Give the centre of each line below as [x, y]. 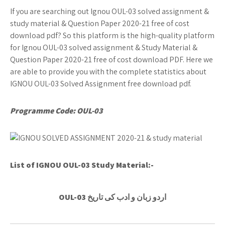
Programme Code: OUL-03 [57, 111]
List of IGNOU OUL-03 [50, 165]
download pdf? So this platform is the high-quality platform [112, 35]
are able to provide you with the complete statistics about [108, 72]
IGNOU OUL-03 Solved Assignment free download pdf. [101, 84]
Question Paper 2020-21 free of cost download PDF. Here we [111, 60]
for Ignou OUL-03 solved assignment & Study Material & [104, 47]
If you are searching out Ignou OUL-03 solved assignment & [109, 11]
